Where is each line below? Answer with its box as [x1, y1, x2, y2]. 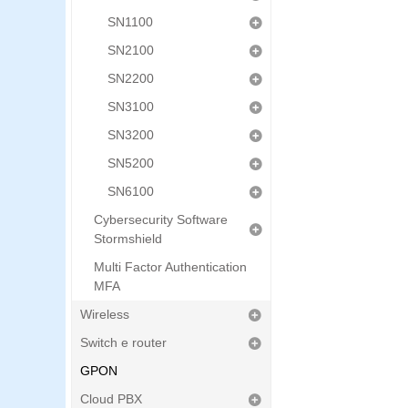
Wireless [80, 307, 129, 321]
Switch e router [80, 335, 167, 350]
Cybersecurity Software [94, 212, 228, 227]
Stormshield [94, 231, 162, 246]
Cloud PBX [80, 392, 142, 406]
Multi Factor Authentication [94, 260, 247, 274]
